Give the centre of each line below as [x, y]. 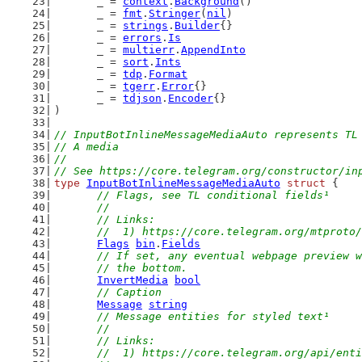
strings [145, 25]
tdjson [142, 98]
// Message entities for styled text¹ [213, 316]
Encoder [191, 98]
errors [142, 38]
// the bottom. [142, 268]
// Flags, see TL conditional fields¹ [213, 195]
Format [168, 74]
